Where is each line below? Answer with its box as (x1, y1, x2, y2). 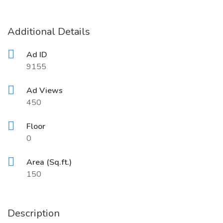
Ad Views (26, 85, 63, 96)
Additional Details (7, 25, 90, 38)
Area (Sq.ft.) (26, 157, 72, 168)
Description (7, 207, 60, 220)
